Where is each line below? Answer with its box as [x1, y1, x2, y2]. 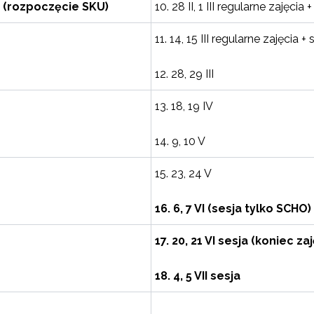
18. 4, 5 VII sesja [155, 269, 240, 282]
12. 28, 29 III [155, 67, 214, 81]
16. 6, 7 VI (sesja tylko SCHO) [155, 202, 311, 215]
